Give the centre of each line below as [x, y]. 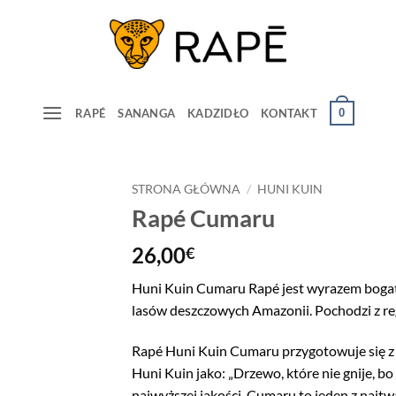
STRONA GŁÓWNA [186, 189]
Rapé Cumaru [203, 217]
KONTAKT [289, 113]
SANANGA [147, 113]
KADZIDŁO [218, 113]
